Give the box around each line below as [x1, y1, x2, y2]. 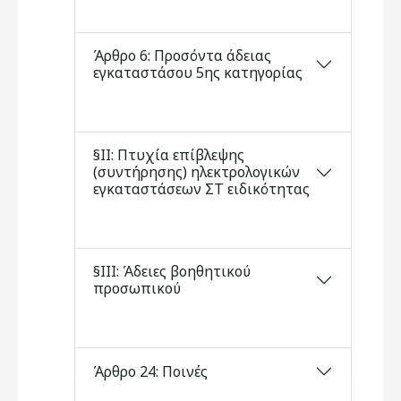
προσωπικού [93, 278, 181, 298]
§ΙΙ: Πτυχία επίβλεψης [93, 145, 244, 165]
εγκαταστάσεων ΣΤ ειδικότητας [93, 179, 310, 199]
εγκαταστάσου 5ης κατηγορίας [93, 63, 303, 82]
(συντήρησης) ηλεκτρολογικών [93, 162, 300, 182]
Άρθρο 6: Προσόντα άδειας [93, 46, 271, 65]
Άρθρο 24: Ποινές [93, 361, 208, 381]
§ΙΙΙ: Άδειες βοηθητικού [93, 261, 251, 281]
